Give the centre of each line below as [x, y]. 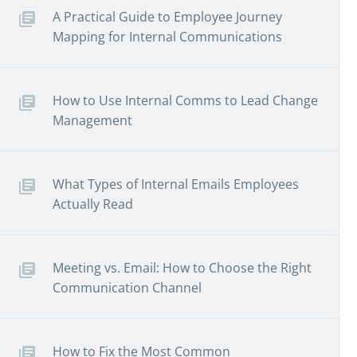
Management [92, 121]
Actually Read [93, 204]
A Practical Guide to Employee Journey [167, 17]
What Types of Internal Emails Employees [176, 184]
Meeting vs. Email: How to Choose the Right [182, 268]
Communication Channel [127, 288]
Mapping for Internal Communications [167, 37]
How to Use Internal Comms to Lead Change [185, 101]
